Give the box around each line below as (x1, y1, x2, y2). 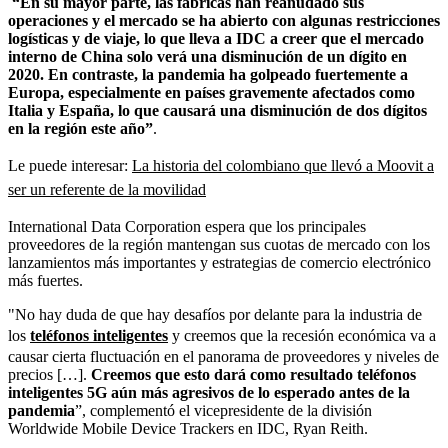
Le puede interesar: (8, 156, 132, 174)
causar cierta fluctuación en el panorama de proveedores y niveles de (8, 347, 439, 365)
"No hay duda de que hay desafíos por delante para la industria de (8, 305, 422, 323)
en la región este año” (8, 119, 153, 137)
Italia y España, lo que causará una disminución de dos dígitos (8, 101, 427, 119)
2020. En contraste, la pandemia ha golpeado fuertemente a (8, 65, 408, 83)
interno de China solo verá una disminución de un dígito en (8, 47, 407, 65)
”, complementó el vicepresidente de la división (75, 401, 372, 419)
